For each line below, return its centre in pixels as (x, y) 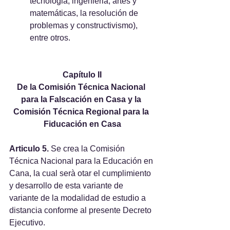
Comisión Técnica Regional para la (82, 112)
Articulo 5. (30, 149)
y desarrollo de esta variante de (67, 186)
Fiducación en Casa (82, 124)
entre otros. (50, 38)
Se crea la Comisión (89, 149)
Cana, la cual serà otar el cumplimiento (81, 173)
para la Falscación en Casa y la (82, 99)
